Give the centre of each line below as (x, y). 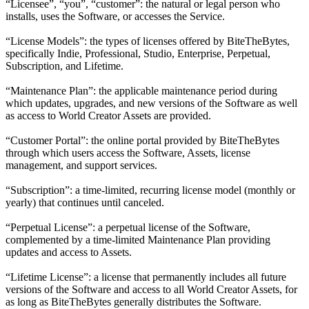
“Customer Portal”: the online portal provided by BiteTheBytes (142, 141)
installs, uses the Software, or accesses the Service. (115, 17)
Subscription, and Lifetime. (64, 66)
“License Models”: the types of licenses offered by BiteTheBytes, (148, 41)
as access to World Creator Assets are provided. (108, 116)
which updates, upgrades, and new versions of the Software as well (151, 103)
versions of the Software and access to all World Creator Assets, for (151, 290)
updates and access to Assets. (69, 252)
